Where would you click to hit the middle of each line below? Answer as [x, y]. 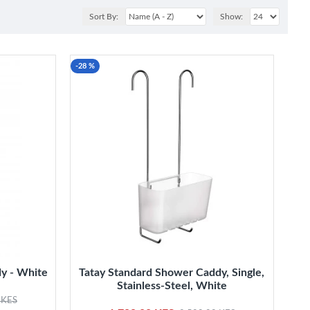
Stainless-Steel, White [172, 286]
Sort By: [104, 16]
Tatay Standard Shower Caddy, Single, [172, 273]
